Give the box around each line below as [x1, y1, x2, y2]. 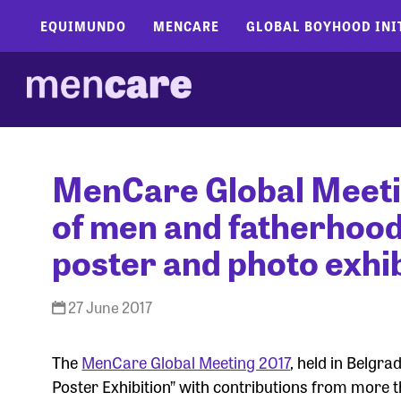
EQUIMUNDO [40, 17, 126, 35]
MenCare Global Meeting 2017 [81, 350, 291, 373]
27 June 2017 [65, 296, 153, 318]
